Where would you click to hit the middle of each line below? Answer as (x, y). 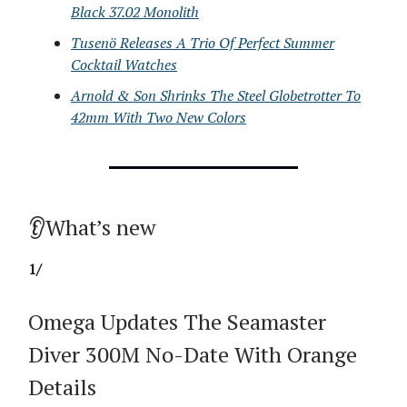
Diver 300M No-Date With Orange (193, 354)
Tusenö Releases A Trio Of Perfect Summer (203, 43)
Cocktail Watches (124, 65)
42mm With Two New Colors (159, 117)
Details (62, 387)
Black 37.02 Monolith (135, 12)
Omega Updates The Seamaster (177, 322)
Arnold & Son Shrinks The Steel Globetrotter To (216, 95)
